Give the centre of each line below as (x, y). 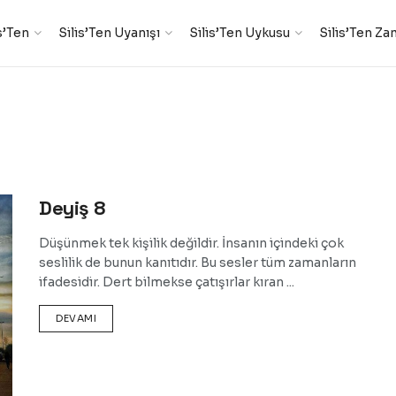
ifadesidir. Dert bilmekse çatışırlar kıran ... (167, 282)
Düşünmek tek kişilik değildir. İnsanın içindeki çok (191, 243)
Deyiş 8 (72, 208)
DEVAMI (76, 318)
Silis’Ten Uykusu (239, 33)
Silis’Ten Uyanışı (109, 33)
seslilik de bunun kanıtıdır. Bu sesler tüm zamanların (198, 263)
